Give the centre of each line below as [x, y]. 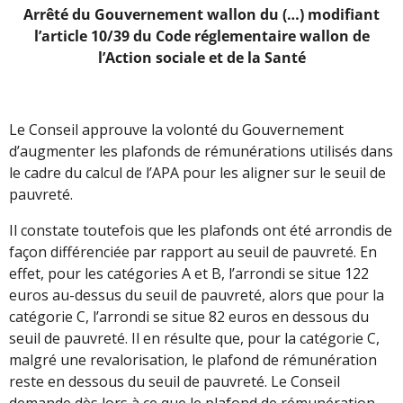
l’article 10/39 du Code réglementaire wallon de [201, 36]
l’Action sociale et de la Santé [201, 57]
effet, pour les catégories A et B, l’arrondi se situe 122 [189, 273]
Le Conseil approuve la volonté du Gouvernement [176, 129]
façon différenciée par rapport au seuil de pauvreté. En [193, 251]
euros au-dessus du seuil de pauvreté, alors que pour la [197, 295]
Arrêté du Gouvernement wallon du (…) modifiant [201, 14]
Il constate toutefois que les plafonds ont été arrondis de [201, 230]
